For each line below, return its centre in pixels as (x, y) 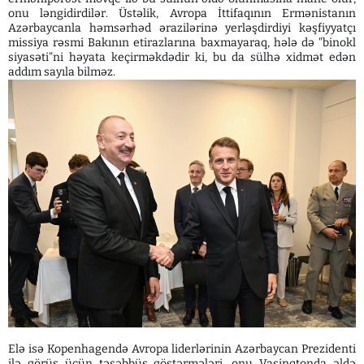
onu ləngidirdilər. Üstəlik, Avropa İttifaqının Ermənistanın (182, 13)
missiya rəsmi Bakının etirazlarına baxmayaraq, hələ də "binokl (182, 42)
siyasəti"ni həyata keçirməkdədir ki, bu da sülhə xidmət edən (182, 57)
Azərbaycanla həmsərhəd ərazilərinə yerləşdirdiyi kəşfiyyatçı (182, 28)
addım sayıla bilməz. (62, 71)
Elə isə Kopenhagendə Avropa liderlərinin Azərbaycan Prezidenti (182, 349)
